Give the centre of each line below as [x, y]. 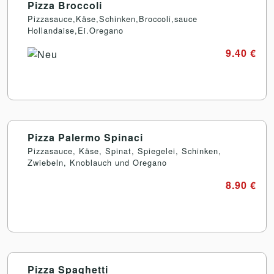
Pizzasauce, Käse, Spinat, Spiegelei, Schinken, [124, 151]
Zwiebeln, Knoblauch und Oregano [97, 163]
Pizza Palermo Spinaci [85, 138]
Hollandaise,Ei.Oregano [76, 31]
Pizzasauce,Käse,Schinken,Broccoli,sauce [113, 19]
